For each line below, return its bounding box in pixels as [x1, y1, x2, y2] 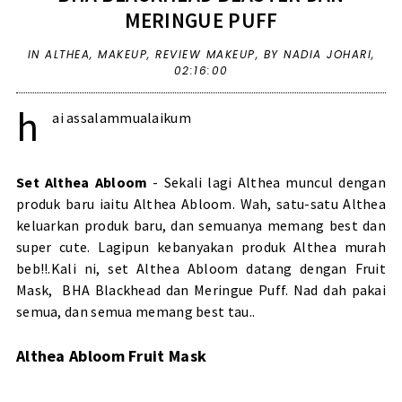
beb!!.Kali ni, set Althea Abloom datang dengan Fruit [15, 259, 387, 278]
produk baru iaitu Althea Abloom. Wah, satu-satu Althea [15, 195, 387, 214]
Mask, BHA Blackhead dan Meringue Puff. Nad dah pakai [15, 281, 387, 300]
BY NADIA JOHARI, [263, 47, 375, 63]
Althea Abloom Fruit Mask [15, 345, 207, 367]
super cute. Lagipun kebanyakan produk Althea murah [15, 238, 387, 257]
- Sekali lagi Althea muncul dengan [147, 173, 387, 192]
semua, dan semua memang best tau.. [15, 302, 256, 321]
